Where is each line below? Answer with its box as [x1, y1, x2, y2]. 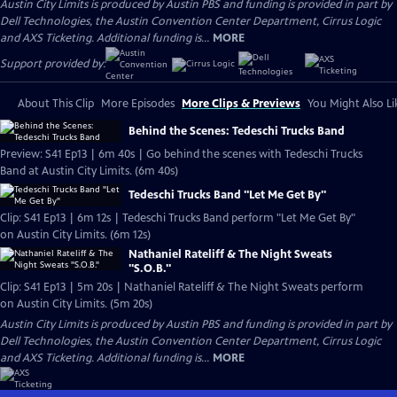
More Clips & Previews [182, 97, 300, 111]
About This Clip [18, 97, 94, 111]
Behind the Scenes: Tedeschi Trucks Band [128, 124, 345, 138]
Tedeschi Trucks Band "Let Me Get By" [128, 188, 326, 202]
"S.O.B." [128, 261, 171, 276]
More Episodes [101, 97, 175, 111]
